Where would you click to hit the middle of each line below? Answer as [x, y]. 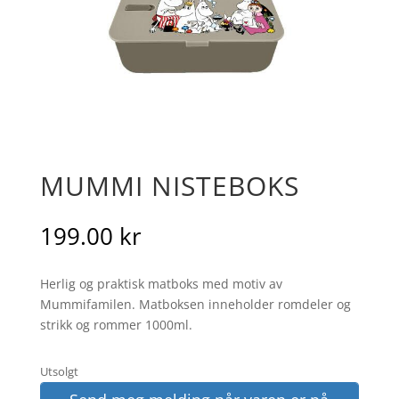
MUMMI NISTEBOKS [169, 185]
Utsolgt [59, 371]
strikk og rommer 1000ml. [116, 324]
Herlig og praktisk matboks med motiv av [161, 283]
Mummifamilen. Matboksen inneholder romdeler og [195, 304]
